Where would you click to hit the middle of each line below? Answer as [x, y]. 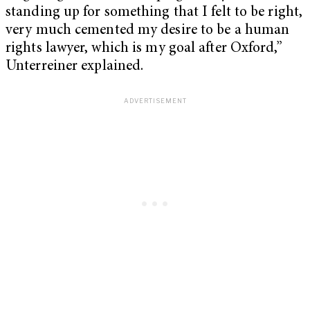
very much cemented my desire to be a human [148, 31]
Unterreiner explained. [75, 67]
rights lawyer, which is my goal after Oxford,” [144, 49]
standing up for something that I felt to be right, [154, 13]
